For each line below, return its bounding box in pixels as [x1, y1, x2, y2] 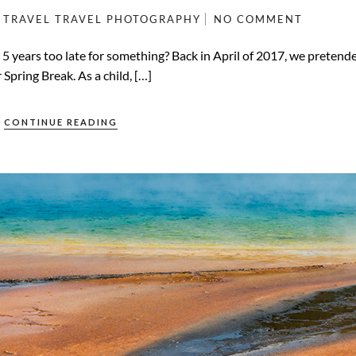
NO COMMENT [213, 13, 303, 26]
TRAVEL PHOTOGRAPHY [54, 13, 201, 26]
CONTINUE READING [4, 117, 118, 128]
